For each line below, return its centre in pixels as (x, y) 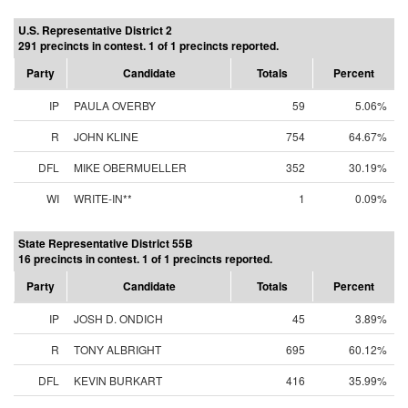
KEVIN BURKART (118, 380)
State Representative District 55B (106, 243)
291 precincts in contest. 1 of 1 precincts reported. (148, 46)
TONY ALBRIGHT (117, 349)
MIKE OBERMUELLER (130, 167)
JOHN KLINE (106, 136)
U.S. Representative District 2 (95, 30)
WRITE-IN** (103, 198)
